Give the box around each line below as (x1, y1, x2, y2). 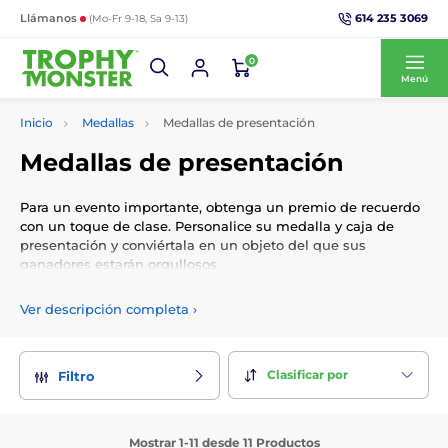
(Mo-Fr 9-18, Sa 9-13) (89, 12, 188, 25)
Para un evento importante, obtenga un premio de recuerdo (20, 199, 420, 215)
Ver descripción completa (20, 301, 189, 317)
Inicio (20, 115, 53, 130)
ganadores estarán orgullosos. (20, 256, 220, 272)
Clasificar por (267, 367, 348, 383)
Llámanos (20, 11, 80, 25)
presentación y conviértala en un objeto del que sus (20, 237, 366, 253)
